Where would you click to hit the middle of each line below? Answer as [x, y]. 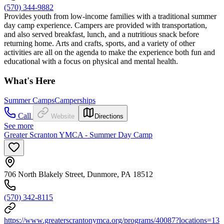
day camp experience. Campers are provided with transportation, [105, 25]
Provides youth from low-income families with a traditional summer [110, 16]
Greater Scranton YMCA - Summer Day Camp [78, 134]
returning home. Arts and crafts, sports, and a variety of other [99, 43]
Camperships [75, 100]
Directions [109, 116]
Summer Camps [29, 100]
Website [63, 116]
